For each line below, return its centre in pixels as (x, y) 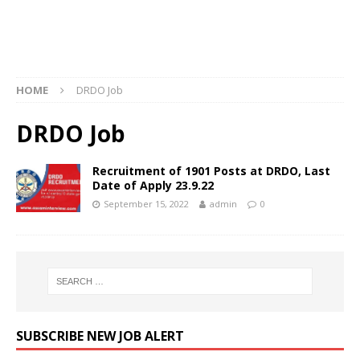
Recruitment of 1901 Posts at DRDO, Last (211, 171)
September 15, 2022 (146, 204)
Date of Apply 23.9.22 (153, 185)
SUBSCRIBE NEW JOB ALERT (100, 335)
